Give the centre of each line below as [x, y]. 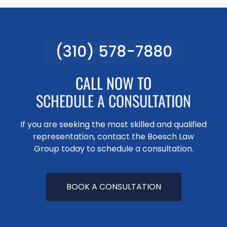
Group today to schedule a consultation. [113, 149]
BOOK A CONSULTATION [113, 186]
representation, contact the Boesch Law [113, 137]
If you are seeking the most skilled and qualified [113, 125]
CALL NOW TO [113, 83]
